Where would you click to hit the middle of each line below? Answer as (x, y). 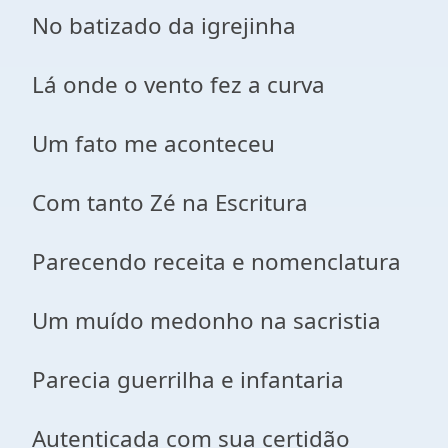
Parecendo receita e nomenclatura (216, 261)
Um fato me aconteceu (153, 143)
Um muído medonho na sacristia (206, 320)
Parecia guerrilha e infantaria (188, 379)
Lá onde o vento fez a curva (178, 84)
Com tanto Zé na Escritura (170, 202)
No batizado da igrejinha (164, 25)
